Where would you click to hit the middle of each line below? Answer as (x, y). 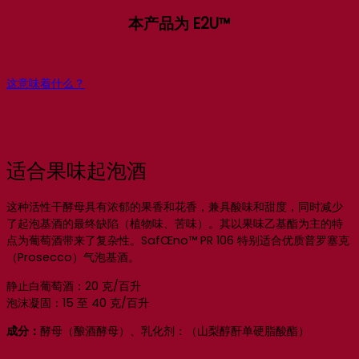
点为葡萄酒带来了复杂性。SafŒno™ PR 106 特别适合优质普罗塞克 (178, 241)
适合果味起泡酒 (77, 171)
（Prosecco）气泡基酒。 (73, 258)
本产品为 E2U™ (179, 24)
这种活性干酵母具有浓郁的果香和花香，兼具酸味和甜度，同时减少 (175, 207)
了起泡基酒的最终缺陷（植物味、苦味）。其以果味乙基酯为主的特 (175, 224)
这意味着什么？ (46, 84)
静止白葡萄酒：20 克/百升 (74, 286)
